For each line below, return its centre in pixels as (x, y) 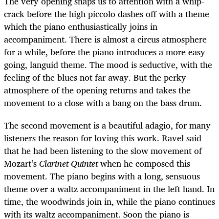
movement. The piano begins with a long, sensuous (102, 176)
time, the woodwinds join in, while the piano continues (109, 201)
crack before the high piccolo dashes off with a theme (107, 13)
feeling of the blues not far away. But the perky (95, 77)
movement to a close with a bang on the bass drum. (103, 102)
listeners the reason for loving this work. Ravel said (103, 138)
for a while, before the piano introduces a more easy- (106, 52)
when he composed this (144, 163)
